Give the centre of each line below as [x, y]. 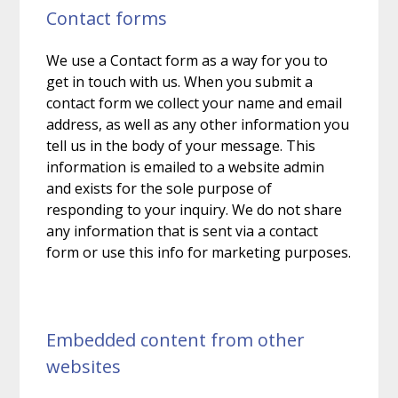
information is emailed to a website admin [186, 167]
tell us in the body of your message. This [181, 145]
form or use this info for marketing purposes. [199, 252]
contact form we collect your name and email [195, 103]
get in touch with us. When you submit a [180, 81]
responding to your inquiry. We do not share [195, 209]
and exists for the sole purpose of [159, 188]
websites [84, 366]
